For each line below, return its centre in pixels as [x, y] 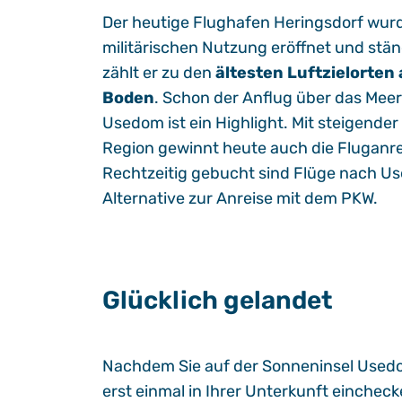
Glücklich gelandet [218, 300]
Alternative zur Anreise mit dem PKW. [242, 198]
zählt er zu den [157, 73]
